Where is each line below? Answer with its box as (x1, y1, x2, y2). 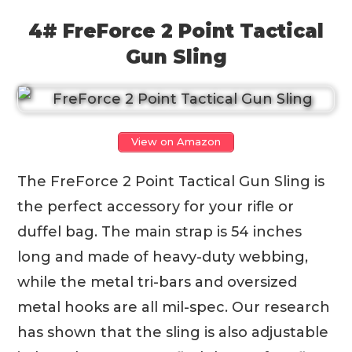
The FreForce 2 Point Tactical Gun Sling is (17, 173, 325, 191)
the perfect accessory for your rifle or (17, 198, 295, 216)
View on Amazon (131, 135, 221, 148)
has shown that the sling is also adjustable (17, 324, 329, 342)
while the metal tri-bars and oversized (17, 273, 298, 291)
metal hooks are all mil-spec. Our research (17, 299, 331, 317)
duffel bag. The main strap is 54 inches (17, 223, 302, 241)
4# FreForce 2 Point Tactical (28, 20, 324, 43)
